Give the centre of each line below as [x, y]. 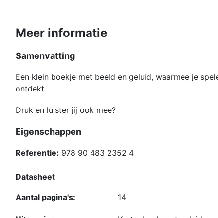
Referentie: [37, 153]
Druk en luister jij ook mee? [66, 110]
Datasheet [35, 177]
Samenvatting [45, 55]
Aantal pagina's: [45, 197]
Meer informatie [61, 33]
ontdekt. [31, 89]
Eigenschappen [48, 131]
